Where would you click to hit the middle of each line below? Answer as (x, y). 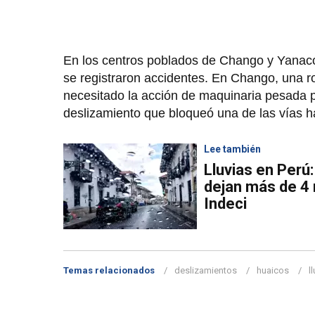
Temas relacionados (109, 271)
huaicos (273, 271)
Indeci (225, 204)
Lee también (232, 149)
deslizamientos (206, 271)
